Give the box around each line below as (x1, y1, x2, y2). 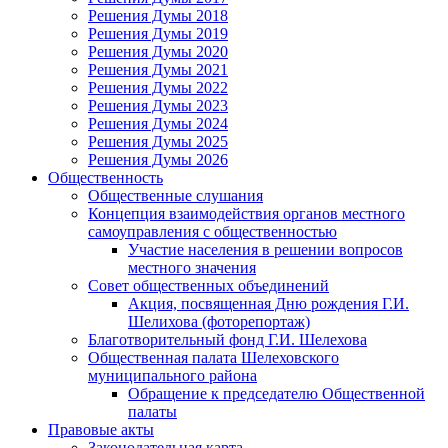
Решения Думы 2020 (88, 42, 228, 60)
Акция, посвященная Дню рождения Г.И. (128, 294, 409, 312)
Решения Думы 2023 (88, 96, 228, 114)
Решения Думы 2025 (88, 132, 228, 150)
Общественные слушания (88, 186, 263, 204)
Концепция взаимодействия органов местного (88, 204, 405, 222)
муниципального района (88, 366, 257, 384)
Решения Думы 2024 (88, 114, 228, 132)
